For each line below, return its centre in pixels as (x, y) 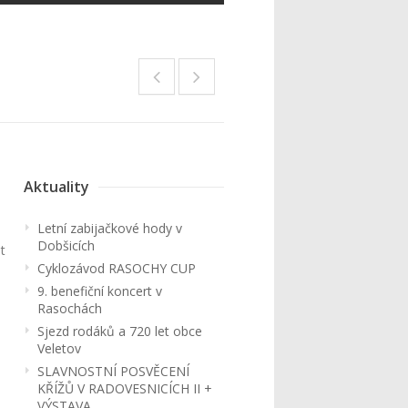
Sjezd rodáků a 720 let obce (120, 331)
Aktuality (56, 187)
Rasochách (70, 308)
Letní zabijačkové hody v (110, 228)
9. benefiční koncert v (100, 291)
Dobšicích (66, 245)
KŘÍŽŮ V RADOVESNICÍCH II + (125, 388)
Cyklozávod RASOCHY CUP (117, 268)
